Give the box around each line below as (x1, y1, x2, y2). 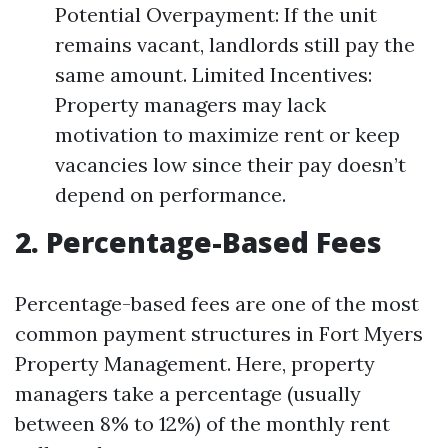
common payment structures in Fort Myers (15, 321, 423, 346)
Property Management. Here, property (15, 351, 375, 376)
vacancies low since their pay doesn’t (55, 152, 406, 177)
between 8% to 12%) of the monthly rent (15, 411, 390, 436)
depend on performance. (55, 182, 286, 207)
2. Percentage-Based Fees (15, 223, 382, 261)
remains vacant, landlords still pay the (55, 32, 415, 57)
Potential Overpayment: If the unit (55, 2, 377, 27)
